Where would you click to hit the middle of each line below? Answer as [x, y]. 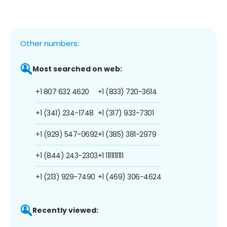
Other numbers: [50, 43]
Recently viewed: [65, 210]
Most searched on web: [77, 69]
